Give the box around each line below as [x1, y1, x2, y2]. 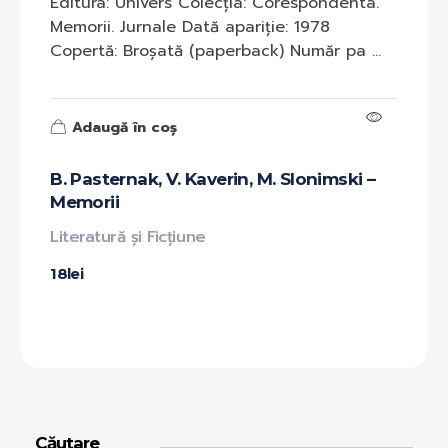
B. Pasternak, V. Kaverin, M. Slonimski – [50, 169, 376, 190]
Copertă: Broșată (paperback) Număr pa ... [50, 39, 382, 64]
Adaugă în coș [72, 116, 178, 138]
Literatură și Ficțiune [50, 225, 206, 250]
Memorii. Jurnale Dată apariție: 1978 [50, 15, 331, 40]
